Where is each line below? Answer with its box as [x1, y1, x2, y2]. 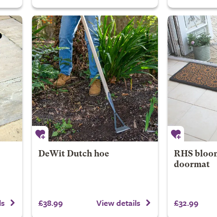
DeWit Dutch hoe [38, 150, 109, 158]
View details [96, 197, 140, 209]
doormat [173, 160, 210, 169]
